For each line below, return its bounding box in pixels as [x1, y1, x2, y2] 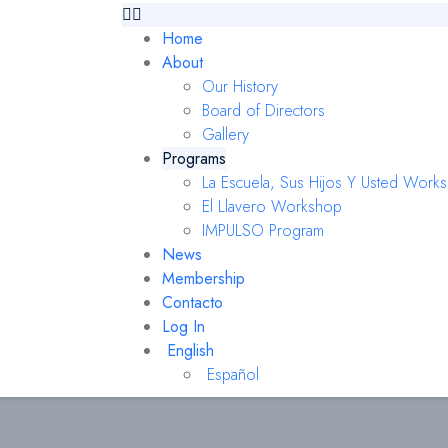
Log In [162, 315, 205, 338]
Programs [162, 147, 226, 170]
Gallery [202, 123, 249, 146]
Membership [162, 267, 245, 290]
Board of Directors [202, 99, 325, 122]
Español [206, 363, 259, 386]
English [166, 339, 214, 362]
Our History [202, 75, 278, 98]
